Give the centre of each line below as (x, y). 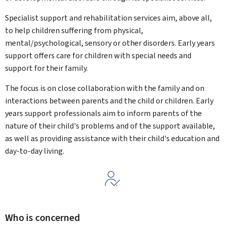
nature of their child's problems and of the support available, (110, 126)
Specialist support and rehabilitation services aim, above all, (108, 18)
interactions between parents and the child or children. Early (109, 101)
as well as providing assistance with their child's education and (112, 138)
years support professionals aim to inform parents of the (103, 113)
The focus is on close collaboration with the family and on (105, 88)
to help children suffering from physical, (74, 30)
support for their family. (46, 68)
